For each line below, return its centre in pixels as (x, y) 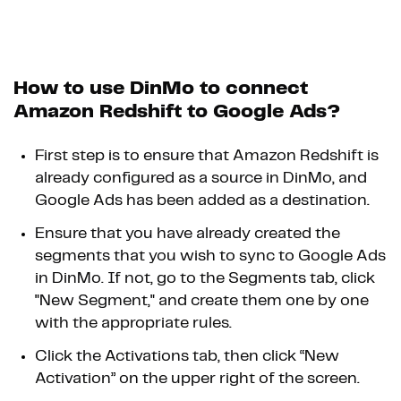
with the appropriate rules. (133, 324)
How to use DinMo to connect (161, 89)
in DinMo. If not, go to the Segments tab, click (205, 279)
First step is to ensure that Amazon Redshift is (207, 156)
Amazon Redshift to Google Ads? (177, 112)
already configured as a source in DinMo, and (201, 179)
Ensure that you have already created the (188, 234)
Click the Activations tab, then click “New (187, 357)
